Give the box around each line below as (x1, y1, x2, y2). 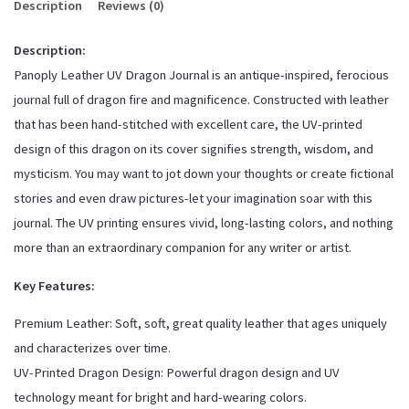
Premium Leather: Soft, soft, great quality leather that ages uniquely (13, 315, 387, 332)
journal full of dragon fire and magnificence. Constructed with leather (13, 91, 389, 109)
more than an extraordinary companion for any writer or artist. (13, 239, 351, 257)
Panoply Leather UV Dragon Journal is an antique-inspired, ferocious (13, 67, 389, 84)
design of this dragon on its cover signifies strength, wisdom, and (13, 141, 373, 158)
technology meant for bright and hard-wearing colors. (13, 389, 307, 406)
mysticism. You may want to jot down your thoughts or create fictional (13, 165, 393, 183)
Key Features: (13, 277, 95, 294)
